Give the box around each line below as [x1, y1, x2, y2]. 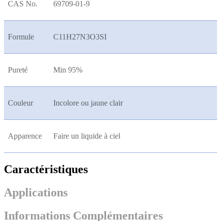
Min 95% [53, 65, 82, 74]
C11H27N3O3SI [53, 32, 107, 41]
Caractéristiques [4, 162, 88, 176]
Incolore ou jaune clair [53, 98, 123, 107]
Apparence [8, 131, 42, 140]
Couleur [8, 98, 33, 107]
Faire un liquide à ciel [53, 131, 120, 140]
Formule [8, 32, 34, 41]
